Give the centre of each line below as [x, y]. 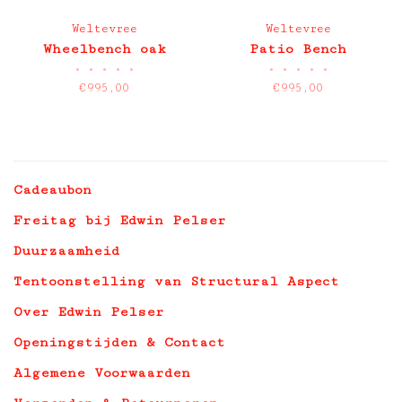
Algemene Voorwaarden [102, 373]
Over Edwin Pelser [89, 312]
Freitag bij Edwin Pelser [120, 220]
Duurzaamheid [66, 251]
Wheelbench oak [104, 49]
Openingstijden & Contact [119, 342]
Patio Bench [298, 49]
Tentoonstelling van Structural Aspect [176, 281]
